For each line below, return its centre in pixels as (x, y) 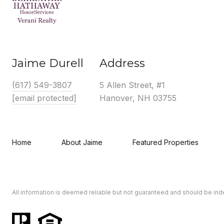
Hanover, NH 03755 (138, 98)
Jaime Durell (48, 63)
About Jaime (82, 142)
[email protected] (44, 98)
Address (122, 63)
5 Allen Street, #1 (132, 85)
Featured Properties (165, 142)
